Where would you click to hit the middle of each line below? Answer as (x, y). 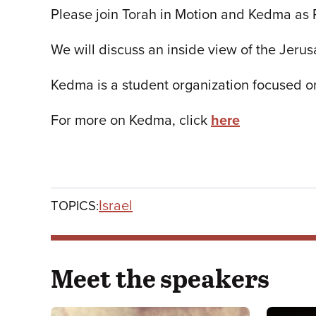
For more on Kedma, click (131, 120)
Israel (116, 206)
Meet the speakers (160, 278)
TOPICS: (75, 206)
